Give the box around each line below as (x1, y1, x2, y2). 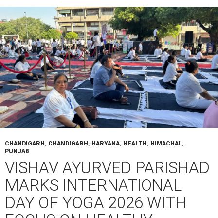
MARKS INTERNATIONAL (5, 175, 182, 195)
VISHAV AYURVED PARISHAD (5, 158, 210, 177)
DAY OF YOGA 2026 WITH (5, 193, 186, 212)
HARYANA (91, 140, 120, 147)
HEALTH (123, 140, 147, 147)
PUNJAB (5, 147, 29, 155)
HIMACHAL (150, 140, 182, 147)
